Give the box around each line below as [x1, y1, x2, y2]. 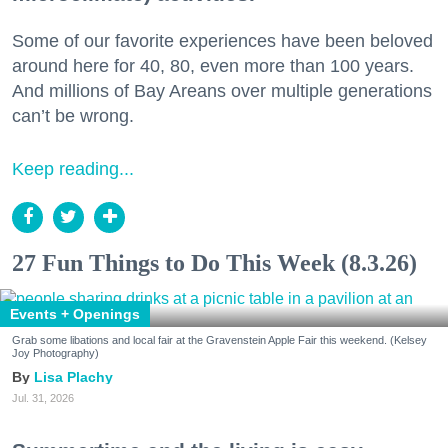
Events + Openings [10, 305, 140, 322]
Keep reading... [12, 158, 134, 179]
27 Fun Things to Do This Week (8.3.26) [12, 249, 417, 276]
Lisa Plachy [34, 368, 113, 385]
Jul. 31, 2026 [12, 391, 74, 404]
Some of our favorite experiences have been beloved [12, 30, 433, 51]
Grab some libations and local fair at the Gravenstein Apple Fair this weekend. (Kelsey [12, 333, 427, 346]
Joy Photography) [12, 346, 99, 359]
